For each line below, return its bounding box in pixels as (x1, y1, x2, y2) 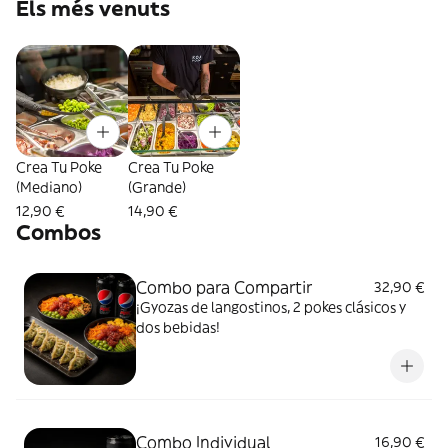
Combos (16, 219, 101, 246)
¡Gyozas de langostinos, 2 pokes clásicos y (136, 298, 406, 316)
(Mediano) (16, 178, 82, 196)
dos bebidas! (136, 318, 220, 336)
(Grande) (128, 178, 186, 196)
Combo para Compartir (136, 277, 312, 297)
